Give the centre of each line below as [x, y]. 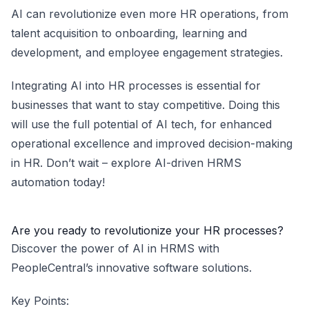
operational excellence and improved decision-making [152, 143]
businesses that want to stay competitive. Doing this [146, 105]
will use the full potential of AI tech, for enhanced [141, 124]
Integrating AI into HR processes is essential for [136, 86]
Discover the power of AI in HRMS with [115, 248]
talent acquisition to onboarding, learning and [129, 33]
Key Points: [40, 301]
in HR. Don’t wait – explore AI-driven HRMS [126, 163]
